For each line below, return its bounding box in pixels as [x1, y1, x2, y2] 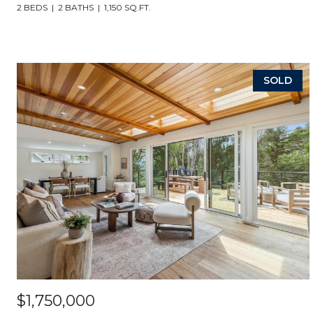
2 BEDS [17, 2, 48, 13]
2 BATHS [58, 2, 94, 13]
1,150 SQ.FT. [104, 2, 151, 13]
